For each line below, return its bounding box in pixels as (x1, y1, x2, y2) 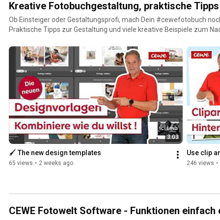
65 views (9, 160, 33, 167)
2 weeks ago (39, 160, 73, 167)
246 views (187, 160, 214, 167)
